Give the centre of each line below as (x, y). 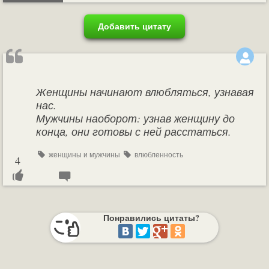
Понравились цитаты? (151, 218)
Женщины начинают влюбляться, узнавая (145, 92)
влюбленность (158, 154)
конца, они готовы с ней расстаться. (134, 131)
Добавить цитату (134, 26)
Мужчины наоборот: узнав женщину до (135, 118)
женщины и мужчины (84, 154)
